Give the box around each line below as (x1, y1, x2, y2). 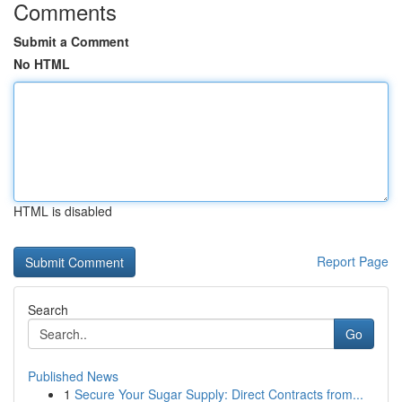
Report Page (317, 252, 389, 270)
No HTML (13, 55, 70, 73)
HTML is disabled (13, 202, 112, 220)
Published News (28, 367, 118, 385)
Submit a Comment (13, 32, 129, 50)
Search (28, 301, 68, 319)
